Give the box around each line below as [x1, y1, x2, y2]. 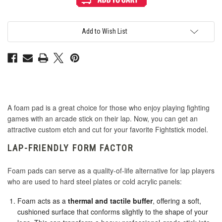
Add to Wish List [82, 27, 127, 36]
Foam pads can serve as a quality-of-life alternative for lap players [7, 166, 215, 176]
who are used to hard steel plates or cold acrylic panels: [7, 176, 184, 187]
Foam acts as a [17, 196, 68, 206]
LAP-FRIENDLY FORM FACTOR [7, 143, 133, 154]
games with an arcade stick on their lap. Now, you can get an [7, 113, 198, 124]
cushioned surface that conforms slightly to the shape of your [17, 207, 208, 217]
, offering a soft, [153, 196, 201, 206]
